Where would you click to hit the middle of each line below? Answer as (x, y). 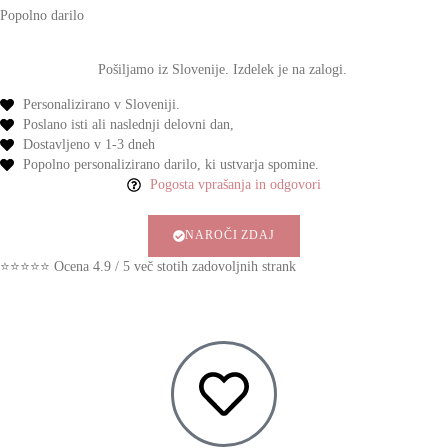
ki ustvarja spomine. (259, 164)
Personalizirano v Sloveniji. (101, 104)
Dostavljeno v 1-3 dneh (88, 144)
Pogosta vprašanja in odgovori (235, 184)
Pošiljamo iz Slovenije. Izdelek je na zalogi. (224, 70)
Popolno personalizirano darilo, (111, 164)
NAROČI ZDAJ (230, 234)
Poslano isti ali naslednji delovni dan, (128, 124)
